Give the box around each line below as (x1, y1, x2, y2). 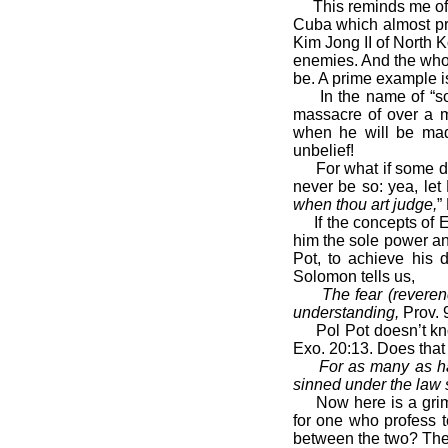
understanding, (292, 304, 399, 321)
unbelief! (292, 142, 354, 159)
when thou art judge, (292, 196, 437, 213)
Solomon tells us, (292, 268, 415, 285)
